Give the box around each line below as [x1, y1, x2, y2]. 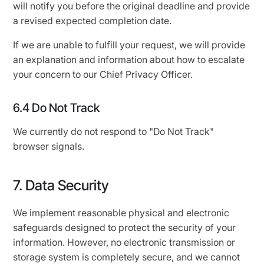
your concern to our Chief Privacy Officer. [13, 68, 193, 80]
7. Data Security [13, 177, 110, 194]
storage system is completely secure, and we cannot [13, 251, 240, 263]
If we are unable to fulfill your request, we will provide [13, 39, 246, 51]
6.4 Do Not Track [13, 101, 100, 115]
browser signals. [13, 140, 85, 152]
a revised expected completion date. [13, 15, 172, 27]
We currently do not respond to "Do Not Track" [13, 126, 214, 137]
